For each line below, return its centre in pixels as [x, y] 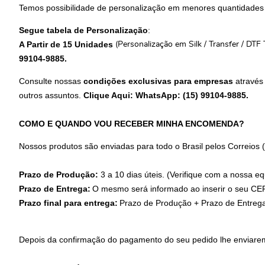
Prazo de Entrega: [55, 188]
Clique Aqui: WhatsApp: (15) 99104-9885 [165, 95]
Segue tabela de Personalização [83, 30]
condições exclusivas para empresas [157, 81]
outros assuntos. [51, 95]
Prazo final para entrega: [68, 203]
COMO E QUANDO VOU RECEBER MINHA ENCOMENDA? [132, 123]
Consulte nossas [50, 81]
